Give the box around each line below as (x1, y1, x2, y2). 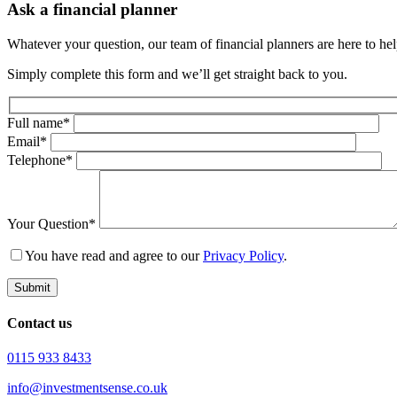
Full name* (7, 114, 70, 130)
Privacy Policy (203, 247, 284, 263)
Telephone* (7, 152, 73, 167)
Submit (14, 280, 51, 294)
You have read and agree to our (25, 247, 203, 263)
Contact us (7, 315, 72, 331)
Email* (7, 133, 47, 149)
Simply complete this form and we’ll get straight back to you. (7, 66, 347, 82)
